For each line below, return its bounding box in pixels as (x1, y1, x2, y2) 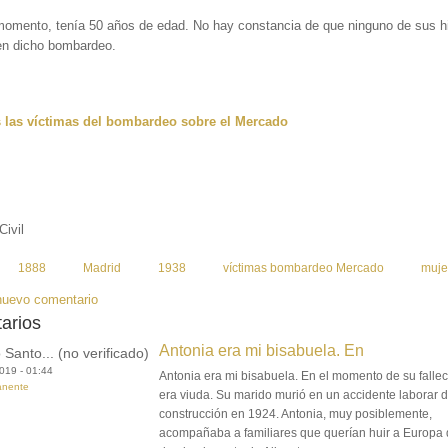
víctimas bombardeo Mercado (223, 261, 385, 276)
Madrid (83, 261, 122, 276)
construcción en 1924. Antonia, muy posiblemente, (159, 407, 433, 422)
